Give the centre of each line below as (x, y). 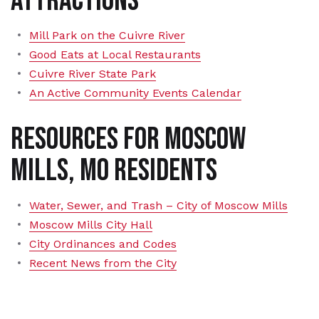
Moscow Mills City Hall (91, 224)
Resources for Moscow (129, 139)
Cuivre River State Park (93, 73)
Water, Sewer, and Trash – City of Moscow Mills (158, 205)
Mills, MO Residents (114, 170)
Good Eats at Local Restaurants (115, 54)
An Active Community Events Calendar (135, 93)
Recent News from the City (103, 263)
